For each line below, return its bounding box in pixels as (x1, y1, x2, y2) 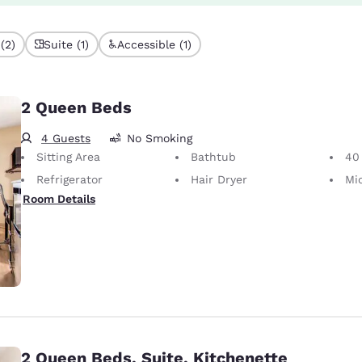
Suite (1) (44, 37, 89, 51)
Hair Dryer (191, 172, 247, 186)
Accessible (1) (117, 37, 192, 51)
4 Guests (41, 131, 90, 145)
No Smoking (127, 132, 192, 145)
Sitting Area (36, 149, 100, 163)
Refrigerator (36, 172, 103, 186)
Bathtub (191, 149, 236, 163)
